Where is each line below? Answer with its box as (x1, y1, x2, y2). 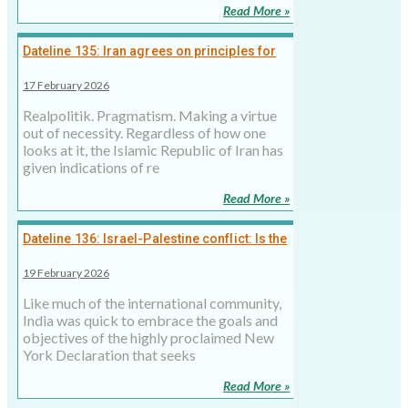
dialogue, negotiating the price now (23, 62, 235, 77)
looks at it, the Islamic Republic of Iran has (23, 141, 283, 159)
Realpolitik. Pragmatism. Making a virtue (23, 107, 277, 125)
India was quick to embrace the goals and (23, 311, 278, 330)
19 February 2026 (23, 266, 109, 280)
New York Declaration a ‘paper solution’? (23, 250, 265, 265)
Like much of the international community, (23, 294, 281, 312)
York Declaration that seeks (23, 346, 196, 364)
